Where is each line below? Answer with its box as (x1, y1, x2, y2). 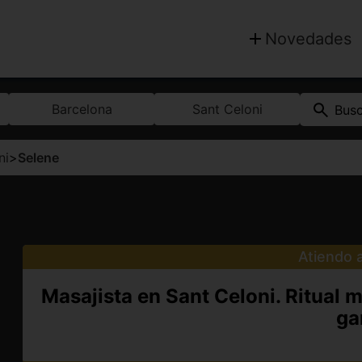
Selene (18, 149, 59, 166)
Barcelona (51, 101, 112, 117)
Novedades (265, 29, 351, 48)
